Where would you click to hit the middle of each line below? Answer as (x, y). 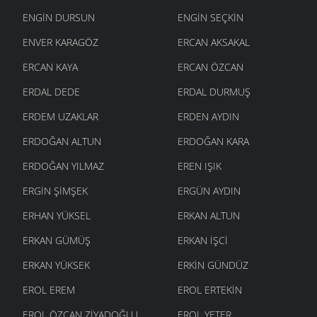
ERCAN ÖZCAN (211, 67)
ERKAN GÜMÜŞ (57, 240)
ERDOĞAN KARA (214, 141)
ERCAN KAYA (51, 67)
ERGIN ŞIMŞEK (56, 190)
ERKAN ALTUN (209, 215)
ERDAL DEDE (52, 91)
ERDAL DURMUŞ (214, 91)
